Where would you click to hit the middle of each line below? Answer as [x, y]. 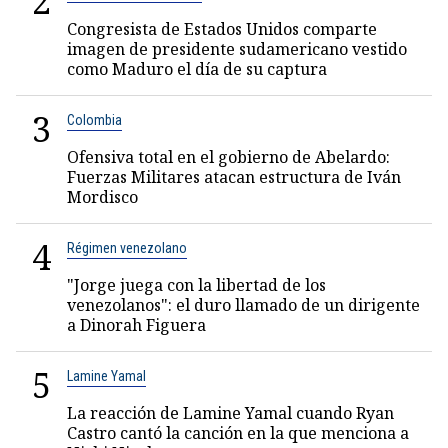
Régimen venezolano [127, 248]
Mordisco [102, 197]
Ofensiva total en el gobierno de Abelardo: [228, 157]
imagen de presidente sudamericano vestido [237, 49]
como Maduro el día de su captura [197, 69]
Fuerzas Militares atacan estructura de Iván [234, 177]
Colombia [94, 120]
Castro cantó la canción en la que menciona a [238, 433]
